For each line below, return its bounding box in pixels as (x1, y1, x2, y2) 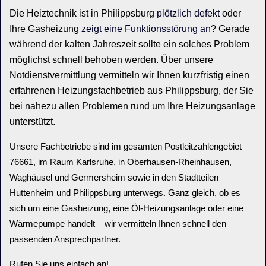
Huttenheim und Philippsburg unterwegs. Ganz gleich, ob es (9, 188, 240, 198)
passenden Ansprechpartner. (9, 234, 121, 244)
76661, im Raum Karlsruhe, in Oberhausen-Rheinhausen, (9, 157, 232, 167)
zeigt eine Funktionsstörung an (81, 24, 211, 34)
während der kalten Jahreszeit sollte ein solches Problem (9, 39, 249, 49)
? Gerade (211, 24, 250, 34)
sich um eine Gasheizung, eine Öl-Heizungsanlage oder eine (9, 203, 243, 213)
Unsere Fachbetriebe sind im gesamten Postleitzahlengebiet (9, 141, 242, 151)
